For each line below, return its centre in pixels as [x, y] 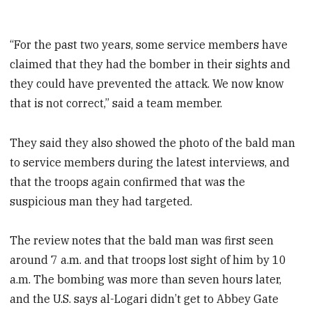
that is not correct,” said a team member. [116, 103]
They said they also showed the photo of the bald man [153, 142]
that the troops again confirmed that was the [128, 181]
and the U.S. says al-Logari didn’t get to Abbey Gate [145, 299]
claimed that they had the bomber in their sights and [150, 64]
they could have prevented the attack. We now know [147, 83]
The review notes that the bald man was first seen [142, 241]
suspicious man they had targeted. [101, 201]
